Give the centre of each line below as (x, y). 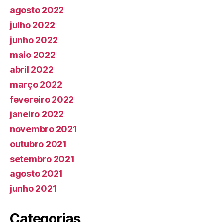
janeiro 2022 (37, 114)
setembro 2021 (42, 159)
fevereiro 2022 (42, 100)
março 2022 (36, 85)
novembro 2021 (44, 129)
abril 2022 (32, 70)
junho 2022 (34, 40)
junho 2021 (33, 189)
